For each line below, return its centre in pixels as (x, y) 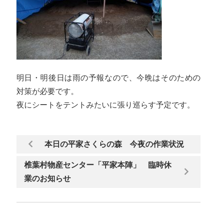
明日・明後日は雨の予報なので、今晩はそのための (108, 77)
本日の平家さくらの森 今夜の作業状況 (114, 144)
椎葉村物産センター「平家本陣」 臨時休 (98, 165)
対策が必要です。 (47, 91)
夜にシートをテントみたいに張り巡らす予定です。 (105, 105)
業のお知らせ (47, 178)
